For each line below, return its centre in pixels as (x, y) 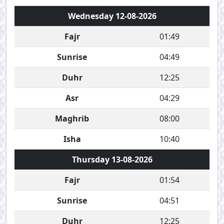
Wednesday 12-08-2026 (112, 16)
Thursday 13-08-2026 (112, 159)
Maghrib (72, 118)
